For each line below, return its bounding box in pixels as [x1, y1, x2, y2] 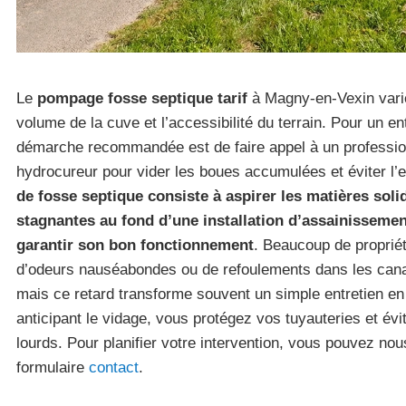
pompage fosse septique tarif [37, 90, 247, 107]
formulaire [16, 359, 89, 376]
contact [89, 359, 139, 376]
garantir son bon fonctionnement [16, 237, 254, 254]
